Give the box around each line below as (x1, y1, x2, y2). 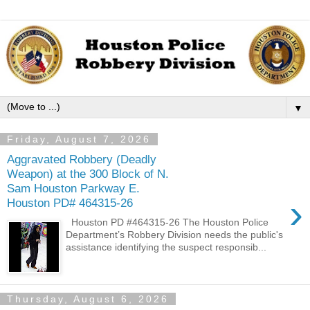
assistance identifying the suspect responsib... (66, 241, 267, 253)
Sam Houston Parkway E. (7, 181, 140, 195)
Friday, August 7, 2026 (7, 133, 151, 145)
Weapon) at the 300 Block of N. (7, 166, 169, 181)
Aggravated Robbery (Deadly (7, 152, 156, 166)
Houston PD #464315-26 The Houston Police (66, 217, 269, 228)
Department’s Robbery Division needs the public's (66, 229, 284, 241)
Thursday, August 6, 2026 (7, 293, 169, 304)
